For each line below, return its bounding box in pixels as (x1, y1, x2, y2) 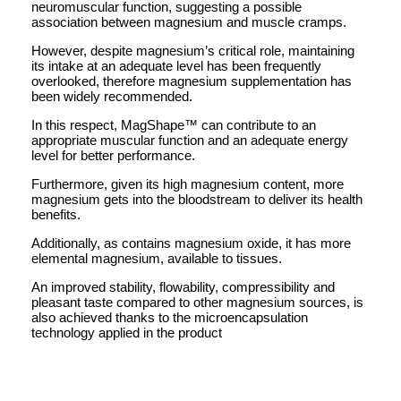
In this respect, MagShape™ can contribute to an (31, 116, 316, 132)
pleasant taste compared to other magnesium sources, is (31, 294, 363, 310)
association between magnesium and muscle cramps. (31, 13, 346, 30)
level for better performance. (31, 147, 195, 163)
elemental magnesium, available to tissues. (31, 250, 282, 266)
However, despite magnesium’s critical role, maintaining (31, 42, 354, 58)
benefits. (31, 206, 81, 222)
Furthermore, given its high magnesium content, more (31, 175, 344, 192)
